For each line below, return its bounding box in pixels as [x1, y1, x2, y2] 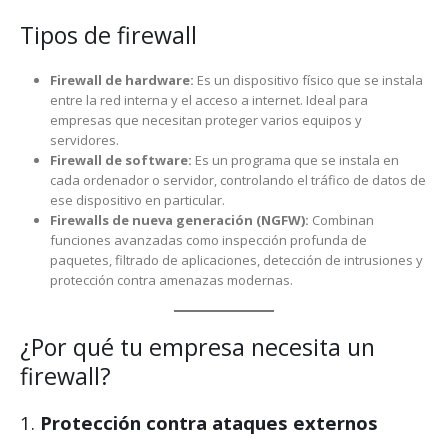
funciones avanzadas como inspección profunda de [49, 230, 367, 249]
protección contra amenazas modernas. [49, 270, 293, 289]
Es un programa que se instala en [191, 150, 399, 169]
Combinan [308, 210, 374, 229]
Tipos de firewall [20, 18, 197, 51]
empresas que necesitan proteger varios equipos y [49, 110, 362, 129]
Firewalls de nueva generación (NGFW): [49, 210, 309, 229]
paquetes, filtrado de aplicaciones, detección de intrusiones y [49, 250, 423, 269]
